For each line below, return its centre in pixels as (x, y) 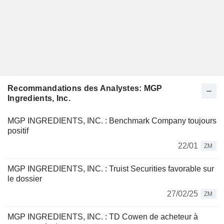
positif (18, 131)
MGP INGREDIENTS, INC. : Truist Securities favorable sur (111, 169)
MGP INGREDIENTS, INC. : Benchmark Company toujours (112, 121)
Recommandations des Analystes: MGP (85, 88)
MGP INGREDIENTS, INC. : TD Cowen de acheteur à (103, 217)
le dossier (25, 179)
